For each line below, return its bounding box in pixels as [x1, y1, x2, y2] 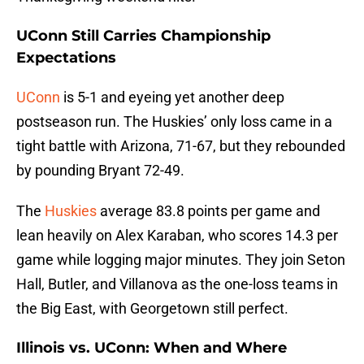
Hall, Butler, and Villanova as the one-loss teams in [16, 275, 338, 293]
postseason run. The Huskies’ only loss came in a [16, 113, 332, 131]
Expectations [16, 49, 116, 67]
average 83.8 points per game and [97, 202, 320, 220]
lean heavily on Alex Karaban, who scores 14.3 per [16, 227, 338, 245]
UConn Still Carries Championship [16, 27, 271, 45]
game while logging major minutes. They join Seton [16, 251, 345, 269]
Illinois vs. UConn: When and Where [16, 339, 287, 357]
